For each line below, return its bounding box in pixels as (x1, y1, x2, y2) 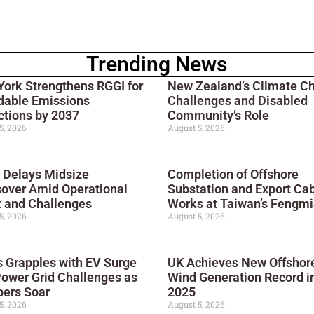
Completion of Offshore (167, 166, 299, 182)
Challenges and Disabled (167, 93, 308, 108)
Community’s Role (167, 107, 269, 123)
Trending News (86, 51, 228, 76)
